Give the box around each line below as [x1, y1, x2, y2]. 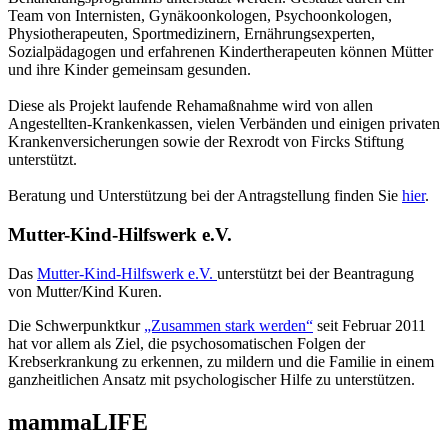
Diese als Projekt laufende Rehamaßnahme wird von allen [8, 97, 373, 115]
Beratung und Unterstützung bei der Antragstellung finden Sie [8, 187, 402, 205]
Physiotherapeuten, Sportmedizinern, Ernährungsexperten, [8, 25, 375, 43]
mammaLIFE [8, 408, 148, 435]
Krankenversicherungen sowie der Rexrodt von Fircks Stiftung [8, 133, 404, 151]
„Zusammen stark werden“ [144, 316, 313, 334]
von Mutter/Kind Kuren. [8, 282, 162, 300]
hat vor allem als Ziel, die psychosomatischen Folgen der [8, 334, 365, 352]
